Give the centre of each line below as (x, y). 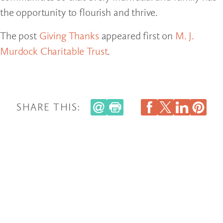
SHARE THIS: (49, 107)
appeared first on (137, 35)
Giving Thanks (69, 35)
